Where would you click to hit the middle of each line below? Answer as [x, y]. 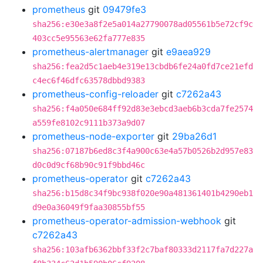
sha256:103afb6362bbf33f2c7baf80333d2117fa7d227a [143, 249]
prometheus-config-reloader [95, 94]
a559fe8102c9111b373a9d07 [89, 123]
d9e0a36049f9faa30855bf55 [89, 207]
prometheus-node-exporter [93, 136]
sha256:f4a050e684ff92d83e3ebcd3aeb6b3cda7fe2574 [143, 109]
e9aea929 [188, 52]
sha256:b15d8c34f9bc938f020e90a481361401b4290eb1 [143, 193]
